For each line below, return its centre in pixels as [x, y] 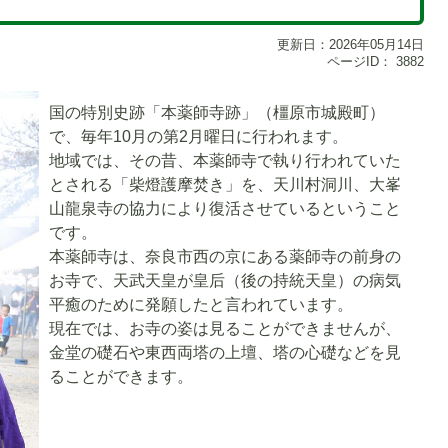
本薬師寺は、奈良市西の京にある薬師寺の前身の [225, 256]
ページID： [359, 61]
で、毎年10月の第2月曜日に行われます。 [198, 136]
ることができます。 [121, 376]
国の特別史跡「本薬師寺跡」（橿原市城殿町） [217, 112]
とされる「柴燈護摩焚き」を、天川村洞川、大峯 [225, 184]
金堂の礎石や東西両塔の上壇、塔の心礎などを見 [225, 352]
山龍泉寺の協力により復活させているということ [225, 208]
